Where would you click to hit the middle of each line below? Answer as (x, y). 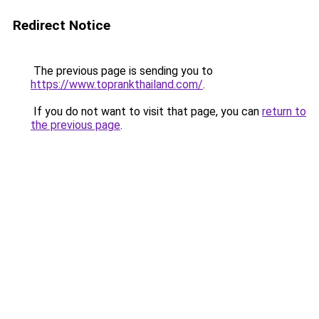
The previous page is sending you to (122, 71)
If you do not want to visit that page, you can (146, 111)
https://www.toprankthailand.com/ (117, 84)
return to (284, 111)
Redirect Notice (62, 25)
